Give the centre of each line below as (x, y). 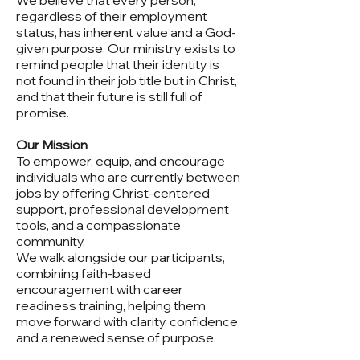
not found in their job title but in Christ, (127, 80)
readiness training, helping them (111, 305)
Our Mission (53, 145)
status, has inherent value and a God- (126, 32)
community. (52, 241)
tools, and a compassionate (98, 225)
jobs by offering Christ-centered (113, 193)
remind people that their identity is (118, 64)
